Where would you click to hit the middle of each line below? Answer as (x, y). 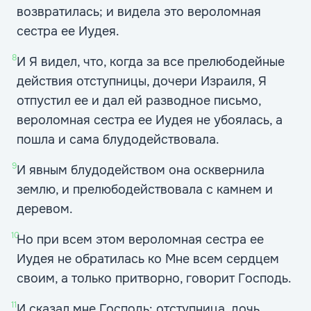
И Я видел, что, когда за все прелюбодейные (151, 62)
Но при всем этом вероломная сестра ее (140, 239)
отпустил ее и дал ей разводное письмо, (139, 101)
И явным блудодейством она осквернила (141, 170)
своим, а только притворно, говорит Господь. (154, 278)
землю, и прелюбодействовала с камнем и (145, 190)
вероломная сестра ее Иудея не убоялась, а (150, 120)
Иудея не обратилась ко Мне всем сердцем (148, 259)
